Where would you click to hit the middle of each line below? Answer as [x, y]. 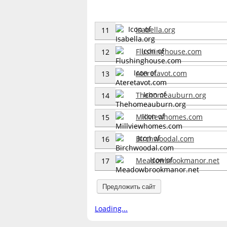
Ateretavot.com [161, 73]
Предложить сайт [129, 186]
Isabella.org [156, 29]
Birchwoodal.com [165, 138]
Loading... [111, 208]
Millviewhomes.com [169, 117]
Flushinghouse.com [169, 51]
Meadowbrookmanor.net [178, 160]
